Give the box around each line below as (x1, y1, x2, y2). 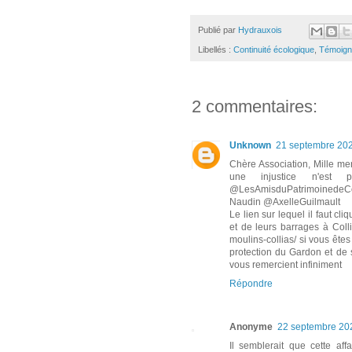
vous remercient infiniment (229, 258, 342, 270)
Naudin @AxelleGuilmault (229, 196, 340, 207)
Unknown (229, 139, 271, 151)
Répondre (229, 277, 273, 289)
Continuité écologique (233, 44, 314, 54)
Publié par (198, 25, 238, 35)
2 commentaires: (192, 96, 317, 116)
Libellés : (198, 44, 233, 54)
